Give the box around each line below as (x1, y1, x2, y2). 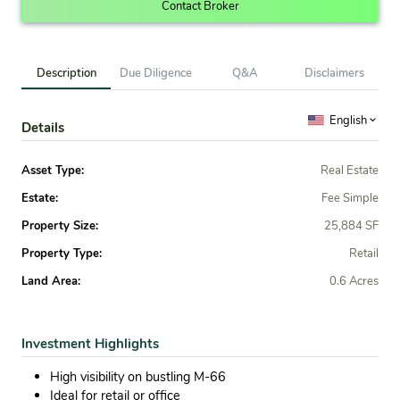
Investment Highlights (21, 335, 159, 354)
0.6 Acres (329, 273, 379, 290)
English (329, 112, 367, 129)
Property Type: (21, 246, 102, 262)
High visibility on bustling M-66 (50, 368, 226, 387)
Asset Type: (21, 162, 84, 179)
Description (36, 65, 96, 82)
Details (21, 119, 64, 137)
